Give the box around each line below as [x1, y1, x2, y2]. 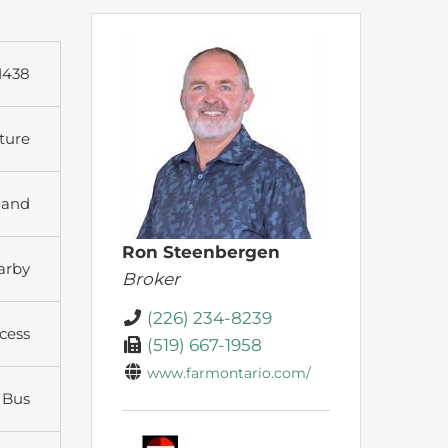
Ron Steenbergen [122, 242, 280, 263]
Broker [122, 269, 180, 290]
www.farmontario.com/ [147, 365, 312, 382]
